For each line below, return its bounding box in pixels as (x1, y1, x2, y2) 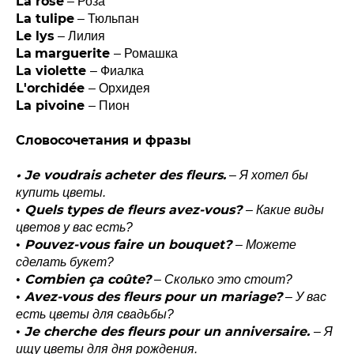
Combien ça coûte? (24, 271, 151, 287)
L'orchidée (16, 80, 88, 96)
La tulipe (16, 10, 74, 26)
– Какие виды (246, 202, 324, 217)
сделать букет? (16, 254, 114, 269)
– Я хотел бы (226, 168, 308, 182)
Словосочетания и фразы (16, 132, 191, 148)
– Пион (88, 98, 130, 112)
